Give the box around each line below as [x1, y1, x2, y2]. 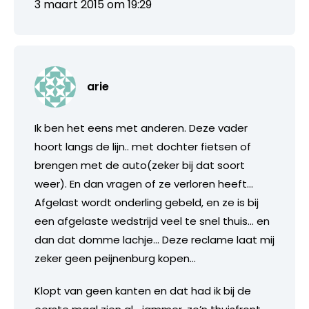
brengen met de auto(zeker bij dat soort [34, 157, 245, 172]
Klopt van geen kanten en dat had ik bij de [34, 283, 251, 298]
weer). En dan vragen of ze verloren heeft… [34, 176, 253, 191]
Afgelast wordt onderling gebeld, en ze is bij [34, 195, 259, 210]
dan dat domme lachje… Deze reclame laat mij [34, 232, 275, 247]
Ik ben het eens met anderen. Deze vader [34, 120, 248, 135]
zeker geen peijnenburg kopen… [34, 250, 196, 266]
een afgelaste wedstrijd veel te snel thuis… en [34, 213, 270, 228]
